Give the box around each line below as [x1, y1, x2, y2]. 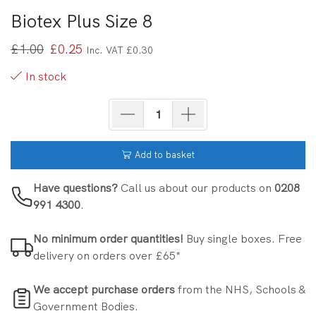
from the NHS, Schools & [175, 281, 305, 297]
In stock [25, 69, 66, 84]
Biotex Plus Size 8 [11, 9, 153, 33]
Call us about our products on [118, 180, 274, 195]
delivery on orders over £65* [33, 248, 181, 263]
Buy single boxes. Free [183, 231, 302, 246]
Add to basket [134, 149, 195, 162]
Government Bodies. [33, 298, 138, 314]
